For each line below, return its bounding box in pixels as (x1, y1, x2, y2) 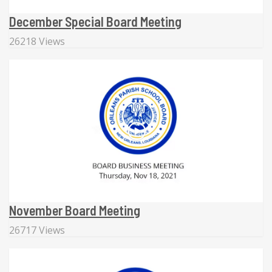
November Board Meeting (9, 202, 140, 218)
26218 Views (9, 34, 65, 48)
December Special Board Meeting (9, 13, 182, 29)
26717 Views (9, 223, 65, 237)
